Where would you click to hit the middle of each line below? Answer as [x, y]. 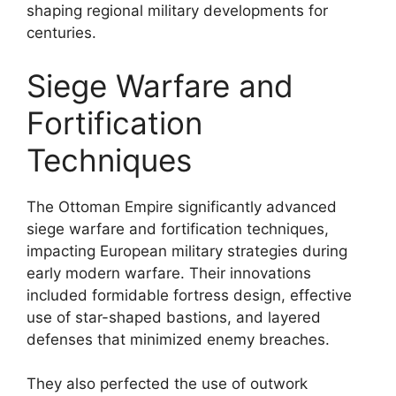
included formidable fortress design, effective [189, 295]
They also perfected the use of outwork [167, 384]
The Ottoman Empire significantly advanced [182, 206]
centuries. [61, 33]
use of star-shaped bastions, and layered [174, 317]
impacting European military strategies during [187, 251]
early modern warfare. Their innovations [169, 273]
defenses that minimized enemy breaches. [178, 339]
